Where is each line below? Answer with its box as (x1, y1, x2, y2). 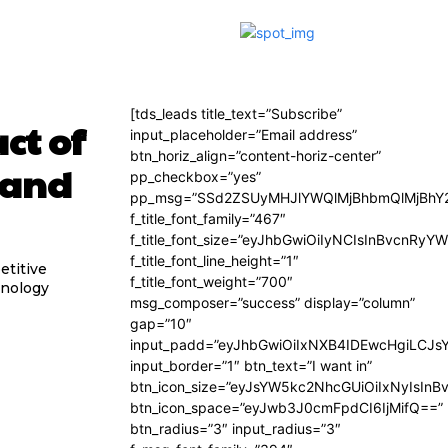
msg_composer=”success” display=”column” (130, 294, 415, 311)
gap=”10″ (130, 315, 192, 332)
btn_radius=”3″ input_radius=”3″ (130, 420, 341, 437)
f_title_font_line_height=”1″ (130, 252, 299, 269)
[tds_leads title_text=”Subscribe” (130, 105, 342, 122)
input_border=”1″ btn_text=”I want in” (130, 357, 372, 374)
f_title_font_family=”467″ (130, 210, 286, 227)
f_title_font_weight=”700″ (130, 273, 293, 290)
